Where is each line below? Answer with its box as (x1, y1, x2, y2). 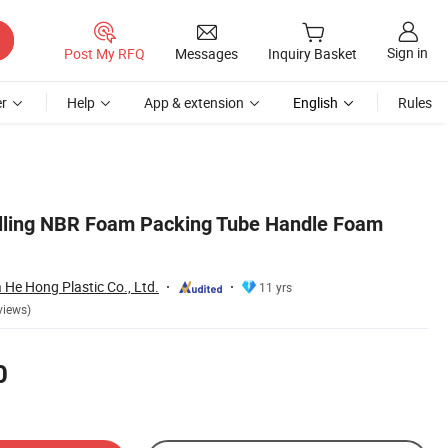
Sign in (387, 43, 428, 63)
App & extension (144, 93, 244, 112)
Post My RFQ (64, 43, 145, 63)
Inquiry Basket (268, 44, 357, 64)
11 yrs (259, 278, 292, 295)
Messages (175, 43, 238, 63)
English (293, 93, 338, 112)
